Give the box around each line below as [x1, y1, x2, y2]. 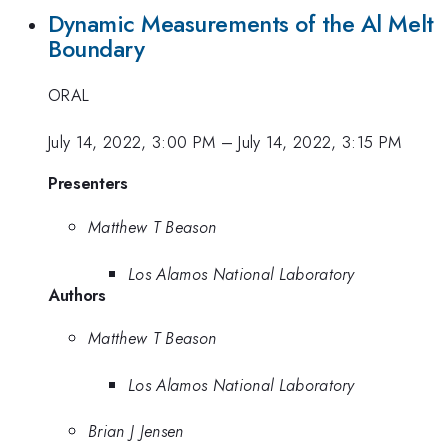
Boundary [48, 31, 145, 66]
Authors [48, 282, 106, 307]
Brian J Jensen [88, 419, 184, 444]
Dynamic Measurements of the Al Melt [48, 6, 434, 41]
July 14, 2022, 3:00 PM [48, 129, 216, 154]
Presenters [48, 171, 128, 196]
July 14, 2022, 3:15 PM [238, 129, 402, 154]
